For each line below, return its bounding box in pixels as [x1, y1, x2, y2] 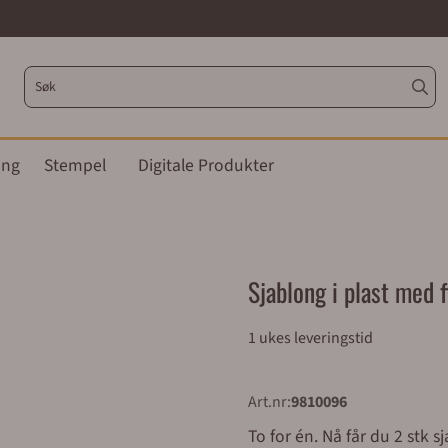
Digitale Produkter [138, 153, 274, 178]
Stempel [44, 153, 106, 178]
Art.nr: [248, 391, 291, 413]
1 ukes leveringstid [248, 327, 373, 349]
